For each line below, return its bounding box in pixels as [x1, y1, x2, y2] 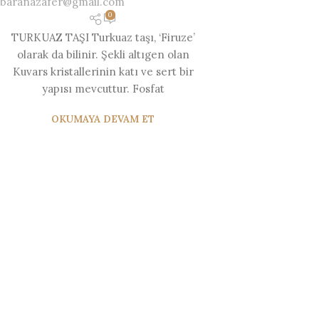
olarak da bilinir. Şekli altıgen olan [16, 48, 189, 62]
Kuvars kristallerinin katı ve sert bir [12, 65, 194, 79]
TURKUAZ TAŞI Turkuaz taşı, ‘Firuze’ [11, 31, 195, 45]
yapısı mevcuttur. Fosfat [41, 82, 164, 96]
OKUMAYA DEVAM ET [51, 113, 155, 126]
